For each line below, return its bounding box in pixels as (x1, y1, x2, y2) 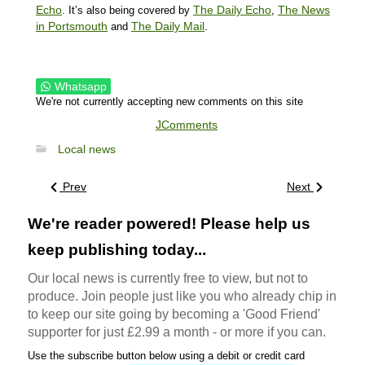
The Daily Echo (193, 2, 271, 16)
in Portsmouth (36, 19, 108, 33)
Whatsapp (55, 79, 107, 93)
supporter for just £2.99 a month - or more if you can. (28, 324, 326, 339)
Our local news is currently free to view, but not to (28, 270, 308, 285)
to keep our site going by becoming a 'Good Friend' (28, 306, 320, 321)
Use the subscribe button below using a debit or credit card (28, 349, 305, 362)
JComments (156, 117, 218, 131)
